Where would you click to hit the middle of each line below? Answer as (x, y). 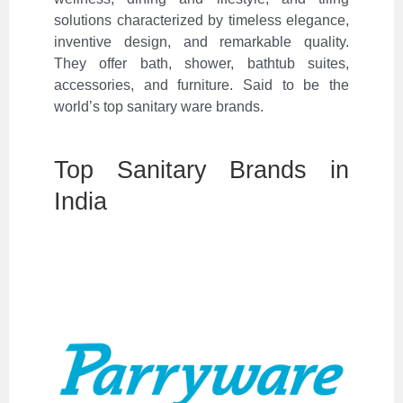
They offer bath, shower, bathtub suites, (201, 64)
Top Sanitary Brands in (201, 170)
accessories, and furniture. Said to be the (201, 85)
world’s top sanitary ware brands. (159, 107)
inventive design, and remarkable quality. (201, 42)
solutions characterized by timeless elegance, (201, 21)
